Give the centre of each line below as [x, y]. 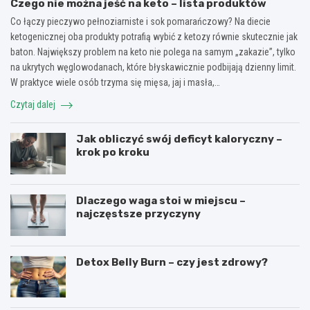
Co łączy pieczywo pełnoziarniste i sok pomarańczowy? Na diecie [140, 22]
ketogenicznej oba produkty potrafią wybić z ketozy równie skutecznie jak [154, 37]
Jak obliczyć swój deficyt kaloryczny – [179, 139]
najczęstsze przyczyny [138, 214]
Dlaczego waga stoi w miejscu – [161, 201]
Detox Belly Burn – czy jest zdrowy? [172, 263]
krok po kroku [113, 153]
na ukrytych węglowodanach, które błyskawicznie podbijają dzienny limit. [153, 67]
